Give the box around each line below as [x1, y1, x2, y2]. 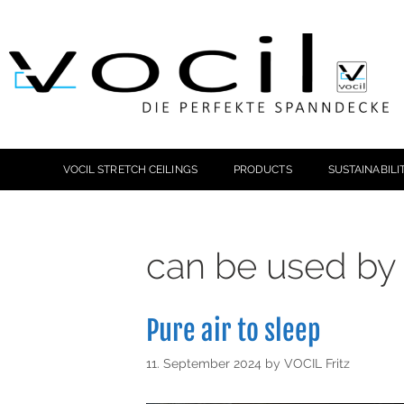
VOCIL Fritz [284, 354, 350, 371]
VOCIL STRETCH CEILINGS [62, 162, 197, 176]
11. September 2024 [146, 354, 262, 371]
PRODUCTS [233, 162, 292, 176]
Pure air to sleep [146, 313, 321, 347]
